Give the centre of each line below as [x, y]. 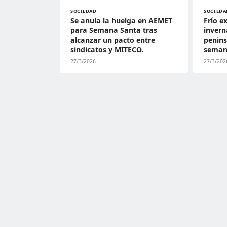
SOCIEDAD [84, 11]
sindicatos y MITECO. [107, 49]
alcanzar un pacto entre [113, 40]
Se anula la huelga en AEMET [121, 21]
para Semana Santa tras [114, 30]
